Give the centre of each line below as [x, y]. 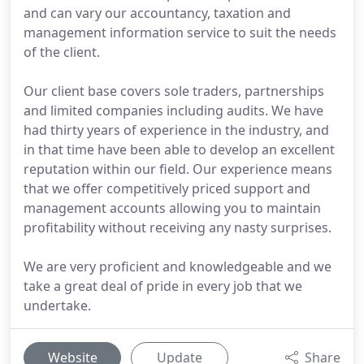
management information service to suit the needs [180, 32]
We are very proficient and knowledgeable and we [178, 266]
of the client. [62, 52]
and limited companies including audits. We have [173, 110]
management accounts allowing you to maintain [172, 208]
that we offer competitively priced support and [167, 188]
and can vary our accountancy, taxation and [157, 13]
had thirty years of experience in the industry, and [176, 130]
